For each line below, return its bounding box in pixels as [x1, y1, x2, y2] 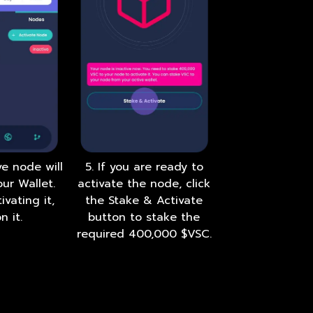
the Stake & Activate [85, 192, 203, 210]
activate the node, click [78, 175, 211, 193]
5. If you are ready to [85, 159, 203, 176]
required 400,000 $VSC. [76, 226, 212, 243]
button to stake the [88, 209, 201, 226]
